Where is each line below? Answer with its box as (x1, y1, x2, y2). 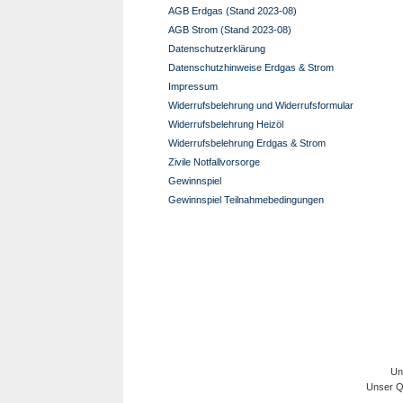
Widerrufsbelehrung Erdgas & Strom (168, 138, 326, 148)
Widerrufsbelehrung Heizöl (168, 119, 283, 130)
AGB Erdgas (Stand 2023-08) (168, 5, 297, 16)
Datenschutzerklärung (168, 43, 265, 54)
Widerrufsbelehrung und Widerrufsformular (168, 100, 354, 111)
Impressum (168, 81, 218, 92)
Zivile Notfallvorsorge (168, 157, 260, 167)
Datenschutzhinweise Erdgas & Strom (168, 62, 334, 73)
